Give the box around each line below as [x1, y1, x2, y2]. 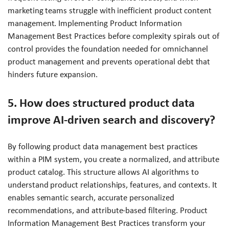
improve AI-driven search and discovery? [8, 113, 215, 127]
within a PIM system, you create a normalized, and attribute [8, 154, 219, 165]
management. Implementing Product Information [8, 18, 182, 29]
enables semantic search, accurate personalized [8, 193, 174, 203]
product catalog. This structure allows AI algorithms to [8, 167, 199, 177]
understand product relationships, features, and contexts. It [8, 180, 217, 190]
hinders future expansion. [8, 70, 98, 80]
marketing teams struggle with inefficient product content [8, 6, 212, 16]
